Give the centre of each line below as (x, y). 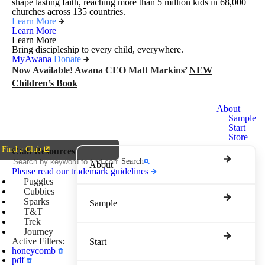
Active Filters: (38, 241)
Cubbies (39, 191)
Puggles (38, 181)
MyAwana (32, 59)
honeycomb (34, 250)
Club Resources (43, 151)
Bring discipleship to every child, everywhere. (98, 49)
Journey (38, 231)
